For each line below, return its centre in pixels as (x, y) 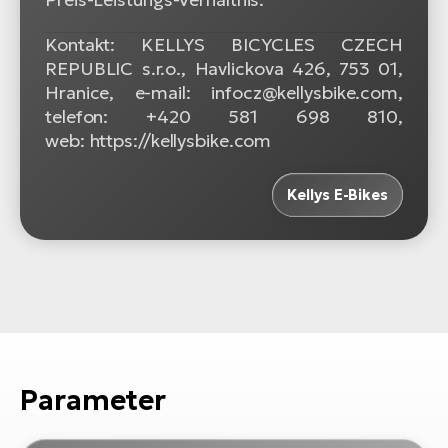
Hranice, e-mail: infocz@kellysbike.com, (224, 93)
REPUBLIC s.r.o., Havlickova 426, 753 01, (224, 69)
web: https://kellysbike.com (158, 141)
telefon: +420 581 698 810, (224, 117)
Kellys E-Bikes (337, 195)
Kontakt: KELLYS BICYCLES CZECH (224, 45)
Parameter (93, 400)
